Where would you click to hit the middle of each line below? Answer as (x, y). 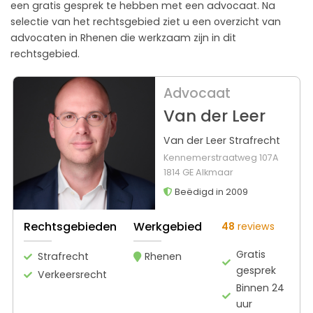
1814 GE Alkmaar (198, 172)
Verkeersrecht (72, 274)
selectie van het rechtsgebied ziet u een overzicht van (146, 21)
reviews (255, 226)
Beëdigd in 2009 (210, 191)
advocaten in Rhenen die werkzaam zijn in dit (123, 37)
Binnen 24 (261, 287)
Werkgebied (168, 226)
